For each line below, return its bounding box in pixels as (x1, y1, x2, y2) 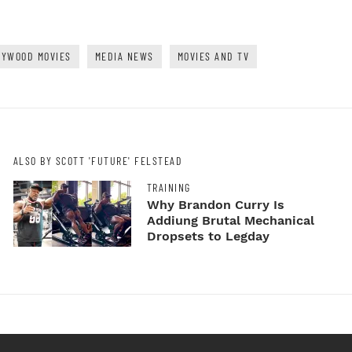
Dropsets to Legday (146, 229, 269, 244)
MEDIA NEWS (94, 49, 154, 63)
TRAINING (146, 181, 191, 195)
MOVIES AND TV (177, 49, 249, 63)
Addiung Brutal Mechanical (146, 213, 314, 229)
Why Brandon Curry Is (146, 197, 284, 213)
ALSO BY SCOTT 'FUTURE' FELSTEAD (13, 153, 183, 167)
